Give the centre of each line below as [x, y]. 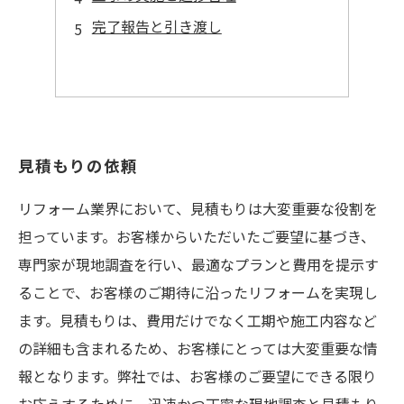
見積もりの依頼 [78, 165]
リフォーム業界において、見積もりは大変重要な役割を [198, 208]
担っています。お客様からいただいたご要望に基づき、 [197, 236]
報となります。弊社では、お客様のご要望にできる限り [197, 376]
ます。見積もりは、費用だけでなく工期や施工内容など [197, 320]
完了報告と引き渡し [156, 26]
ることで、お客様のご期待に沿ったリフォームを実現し [198, 292]
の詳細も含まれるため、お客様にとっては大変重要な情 [198, 348]
